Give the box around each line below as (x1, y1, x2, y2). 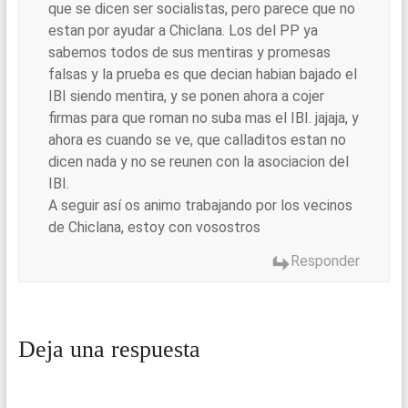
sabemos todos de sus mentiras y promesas (47, 44, 331, 61)
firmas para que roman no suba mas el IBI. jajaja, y (47, 109, 359, 127)
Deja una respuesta (17, 336, 200, 363)
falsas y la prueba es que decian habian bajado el (47, 66, 357, 83)
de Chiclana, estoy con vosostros (47, 219, 260, 236)
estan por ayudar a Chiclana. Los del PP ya (47, 22, 318, 39)
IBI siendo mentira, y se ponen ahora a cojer (47, 87, 324, 105)
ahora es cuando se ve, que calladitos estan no (47, 131, 346, 148)
